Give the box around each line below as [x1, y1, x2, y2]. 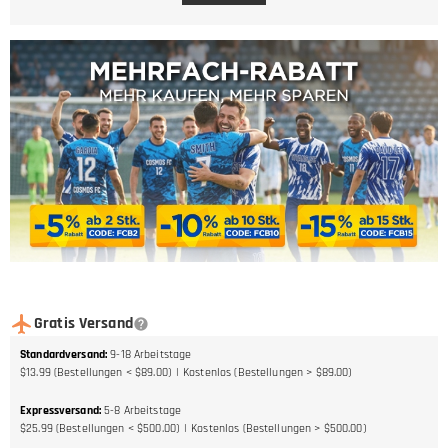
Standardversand [20, 346, 105, 362]
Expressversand [20, 402, 99, 418]
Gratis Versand [34, 312, 133, 334]
